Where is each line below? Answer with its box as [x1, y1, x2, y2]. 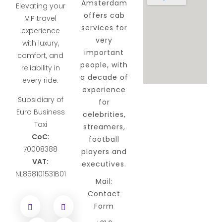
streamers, [83, 121, 125, 132]
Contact [88, 188, 121, 199]
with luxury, [22, 38, 59, 49]
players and [81, 146, 127, 157]
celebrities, [82, 109, 126, 119]
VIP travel [24, 13, 56, 24]
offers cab [83, 10, 125, 20]
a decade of [80, 72, 128, 82]
